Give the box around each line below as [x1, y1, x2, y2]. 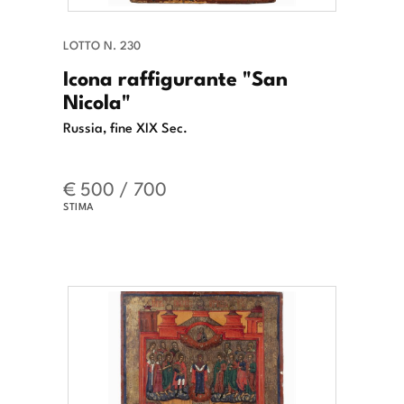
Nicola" [63, 84, 131, 115]
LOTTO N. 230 [63, 35, 141, 53]
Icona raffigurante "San [63, 60, 288, 92]
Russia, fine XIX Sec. [63, 115, 188, 136]
